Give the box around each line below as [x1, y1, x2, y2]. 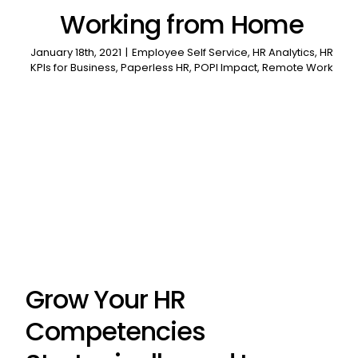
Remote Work [262, 60, 334, 76]
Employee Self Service [132, 45, 249, 61]
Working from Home [60, 6, 304, 43]
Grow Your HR [25, 281, 186, 318]
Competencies [25, 313, 206, 350]
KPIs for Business [30, 60, 117, 76]
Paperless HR [121, 60, 190, 76]
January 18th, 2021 [30, 45, 122, 61]
